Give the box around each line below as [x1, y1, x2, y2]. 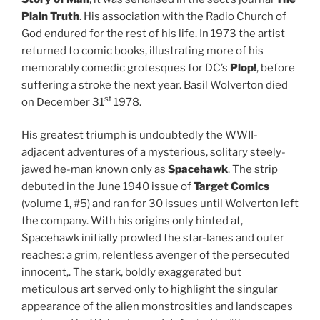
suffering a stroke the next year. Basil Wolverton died [21, 78, 288, 91]
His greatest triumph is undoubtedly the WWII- [21, 129, 258, 142]
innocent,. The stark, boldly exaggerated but [21, 266, 241, 279]
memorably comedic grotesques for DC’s [21, 61, 230, 74]
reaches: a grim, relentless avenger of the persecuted [21, 249, 290, 262]
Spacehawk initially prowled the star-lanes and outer [21, 231, 284, 245]
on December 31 [21, 95, 104, 109]
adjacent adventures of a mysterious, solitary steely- [21, 146, 286, 159]
